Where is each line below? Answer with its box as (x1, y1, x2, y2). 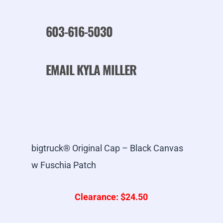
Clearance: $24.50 (75, 192, 148, 203)
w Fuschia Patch (31, 160, 96, 171)
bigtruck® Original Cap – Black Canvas (31, 143, 183, 154)
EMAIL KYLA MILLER (45, 60, 136, 79)
